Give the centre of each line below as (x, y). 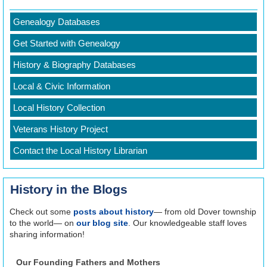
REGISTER (41, 13)
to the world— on (43, 223)
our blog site (102, 223)
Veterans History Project (60, 129)
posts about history (114, 211)
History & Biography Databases (74, 64)
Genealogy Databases (57, 21)
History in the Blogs (69, 189)
